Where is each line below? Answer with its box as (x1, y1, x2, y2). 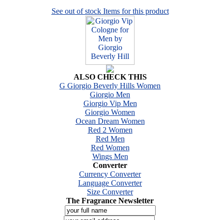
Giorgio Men (90, 90, 130, 99)
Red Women (90, 143, 130, 152)
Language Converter (78, 178, 142, 187)
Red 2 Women (87, 125, 133, 134)
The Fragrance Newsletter (66, 196, 154, 205)
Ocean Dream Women (75, 116, 145, 125)
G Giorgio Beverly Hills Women (59, 81, 161, 90)
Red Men (95, 134, 125, 143)
